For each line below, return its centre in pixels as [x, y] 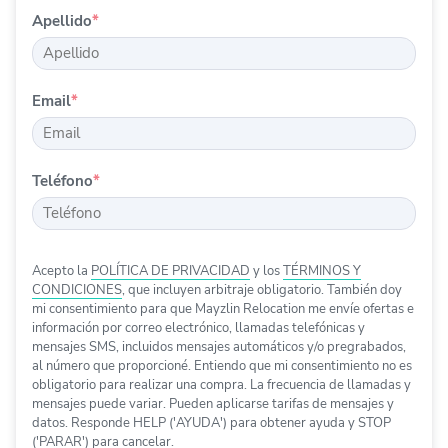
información [67, 328]
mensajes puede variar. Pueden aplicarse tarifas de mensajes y [213, 404]
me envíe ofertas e [359, 309]
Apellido [62, 21]
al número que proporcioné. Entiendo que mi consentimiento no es [222, 366]
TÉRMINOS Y [322, 271]
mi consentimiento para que [113, 309]
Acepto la [61, 271]
